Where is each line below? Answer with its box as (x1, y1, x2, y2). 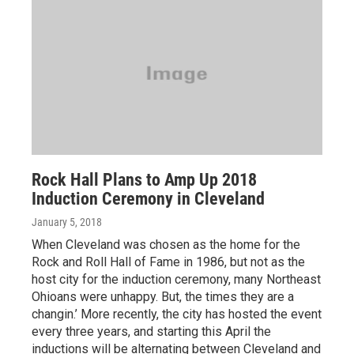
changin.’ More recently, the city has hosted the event (32, 307, 322, 322)
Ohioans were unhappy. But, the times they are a (32, 289, 294, 304)
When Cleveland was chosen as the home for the (32, 237, 300, 252)
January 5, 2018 (32, 216, 102, 228)
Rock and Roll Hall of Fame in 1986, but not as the (32, 254, 305, 269)
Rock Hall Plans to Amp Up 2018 (32, 170, 257, 190)
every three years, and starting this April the (32, 324, 271, 339)
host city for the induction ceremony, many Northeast (32, 272, 321, 287)
